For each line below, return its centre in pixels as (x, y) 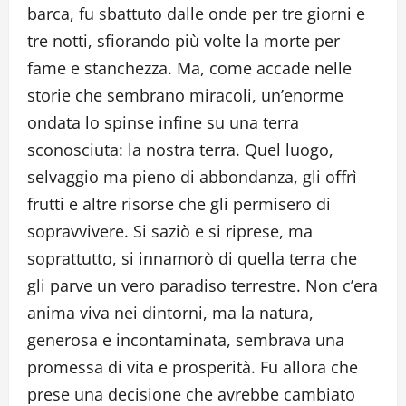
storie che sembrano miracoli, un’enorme (185, 96)
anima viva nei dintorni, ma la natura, (170, 313)
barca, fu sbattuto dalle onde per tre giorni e (196, 14)
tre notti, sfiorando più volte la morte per (184, 41)
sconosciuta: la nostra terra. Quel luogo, (180, 150)
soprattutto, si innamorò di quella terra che (192, 259)
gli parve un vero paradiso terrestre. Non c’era (203, 286)
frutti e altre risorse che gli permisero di (179, 204)
